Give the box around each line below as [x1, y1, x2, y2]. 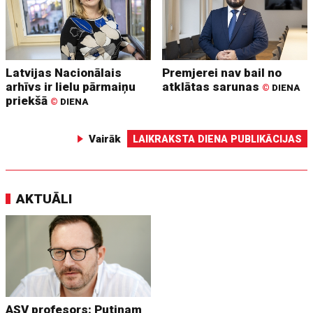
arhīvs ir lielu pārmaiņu [6, 80, 136, 94]
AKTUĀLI [16, 191, 73, 208]
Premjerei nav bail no [162, 66, 282, 80]
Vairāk [88, 133, 121, 146]
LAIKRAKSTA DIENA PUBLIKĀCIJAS [132, 133, 302, 145]
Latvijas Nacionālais [6, 66, 122, 80]
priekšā [6, 94, 51, 108]
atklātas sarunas [162, 80, 263, 94]
